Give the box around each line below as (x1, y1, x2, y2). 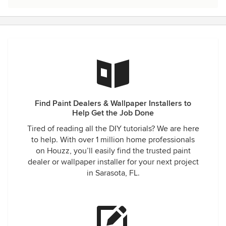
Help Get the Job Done (72, 108, 154, 118)
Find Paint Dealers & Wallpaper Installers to (35, 98, 191, 108)
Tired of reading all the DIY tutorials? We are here (27, 124, 199, 134)
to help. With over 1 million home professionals (31, 135, 195, 145)
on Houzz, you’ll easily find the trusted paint (35, 146, 191, 156)
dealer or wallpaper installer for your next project (27, 157, 199, 167)
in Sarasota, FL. (86, 168, 140, 178)
